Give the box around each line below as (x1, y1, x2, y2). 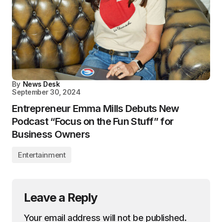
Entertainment (18, 150, 66, 160)
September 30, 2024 (12, 87, 81, 96)
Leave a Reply (24, 190, 98, 205)
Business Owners (12, 128, 90, 140)
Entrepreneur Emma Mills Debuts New (12, 102, 179, 114)
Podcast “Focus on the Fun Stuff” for (12, 115, 174, 127)
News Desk (22, 79, 60, 88)
